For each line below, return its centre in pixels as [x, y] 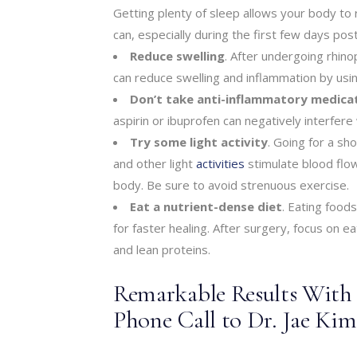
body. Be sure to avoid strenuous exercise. [231, 184]
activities [220, 163]
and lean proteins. [162, 249]
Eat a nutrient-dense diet [206, 206]
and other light [155, 163]
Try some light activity [199, 141]
